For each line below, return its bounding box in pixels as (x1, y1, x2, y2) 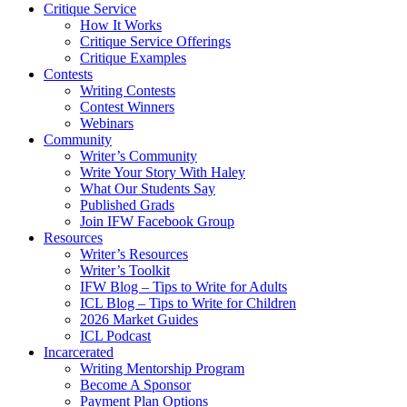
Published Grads (80, 197, 174, 213)
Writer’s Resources (80, 246, 188, 263)
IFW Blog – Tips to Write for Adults (80, 279, 287, 295)
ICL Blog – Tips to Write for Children (80, 295, 296, 312)
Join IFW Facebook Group (80, 213, 234, 230)
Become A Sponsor (80, 377, 191, 393)
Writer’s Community (80, 148, 197, 164)
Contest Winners (80, 99, 174, 115)
